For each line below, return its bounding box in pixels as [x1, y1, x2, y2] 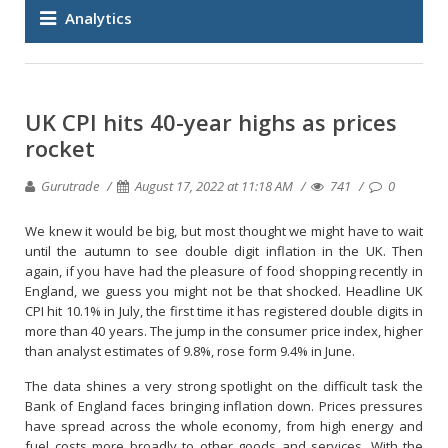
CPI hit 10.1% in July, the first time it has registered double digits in [25, 302, 423, 320]
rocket [25, 133, 95, 163]
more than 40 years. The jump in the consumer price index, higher [25, 322, 423, 340]
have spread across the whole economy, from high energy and [25, 417, 423, 435]
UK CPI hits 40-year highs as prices [25, 107, 397, 137]
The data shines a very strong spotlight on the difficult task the [25, 377, 423, 395]
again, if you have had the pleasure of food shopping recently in [25, 262, 423, 280]
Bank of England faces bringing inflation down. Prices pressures [25, 397, 423, 415]
